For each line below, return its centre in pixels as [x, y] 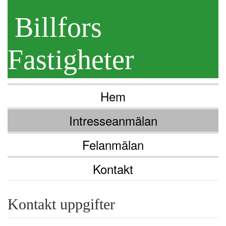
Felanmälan [113, 145]
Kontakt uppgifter [61, 204]
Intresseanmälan [113, 120]
